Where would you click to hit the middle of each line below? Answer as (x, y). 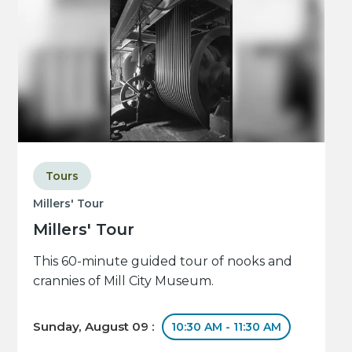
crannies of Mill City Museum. (124, 280)
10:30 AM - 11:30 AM (227, 326)
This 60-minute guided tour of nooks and (163, 261)
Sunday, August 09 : (96, 326)
